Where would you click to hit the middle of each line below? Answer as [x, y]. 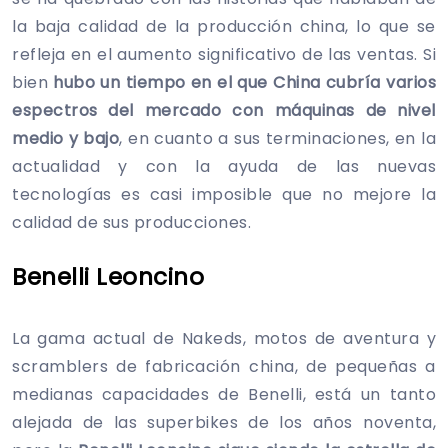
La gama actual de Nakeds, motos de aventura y [224, 338]
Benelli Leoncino [108, 276]
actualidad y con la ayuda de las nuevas [224, 166]
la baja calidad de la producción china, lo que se [224, 26]
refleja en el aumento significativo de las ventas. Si [224, 54]
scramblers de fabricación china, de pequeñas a [224, 366]
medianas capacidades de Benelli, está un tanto [224, 394]
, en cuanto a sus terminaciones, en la [278, 138]
